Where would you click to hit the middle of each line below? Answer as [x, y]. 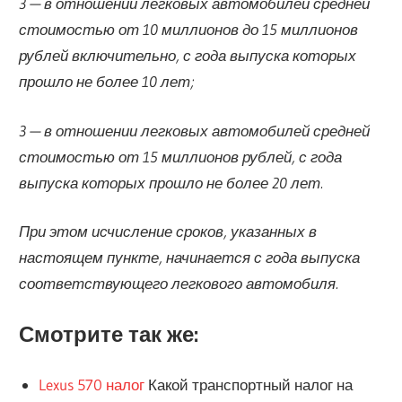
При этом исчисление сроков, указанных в [168, 232]
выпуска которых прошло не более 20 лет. [171, 182]
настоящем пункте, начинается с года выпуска [190, 258]
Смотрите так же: [109, 334]
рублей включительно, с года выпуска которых [188, 56]
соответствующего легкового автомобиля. [179, 284]
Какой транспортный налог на [248, 385]
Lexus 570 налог [91, 385]
